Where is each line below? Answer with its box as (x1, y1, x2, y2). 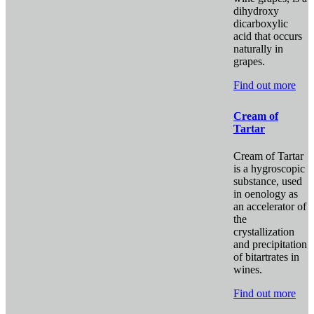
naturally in (233, 43, 283, 55)
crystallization (233, 226, 294, 238)
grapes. (233, 55, 265, 68)
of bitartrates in (233, 251, 299, 263)
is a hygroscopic (233, 163, 305, 175)
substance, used (233, 175, 302, 187)
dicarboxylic (233, 18, 288, 30)
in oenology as (233, 188, 298, 200)
